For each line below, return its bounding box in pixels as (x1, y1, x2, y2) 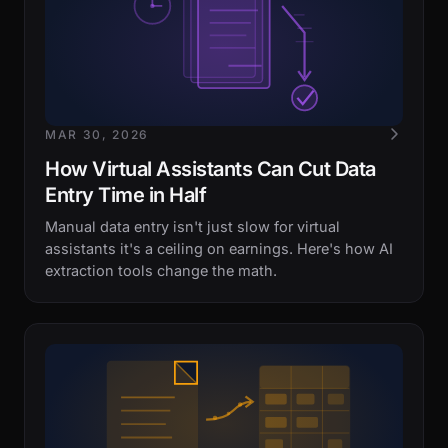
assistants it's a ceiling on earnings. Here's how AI (45, 240, 393, 257)
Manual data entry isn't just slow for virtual (45, 218, 340, 235)
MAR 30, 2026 (45, 127, 150, 142)
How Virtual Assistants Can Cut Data (45, 157, 376, 181)
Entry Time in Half (45, 183, 206, 207)
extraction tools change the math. (45, 262, 277, 279)
